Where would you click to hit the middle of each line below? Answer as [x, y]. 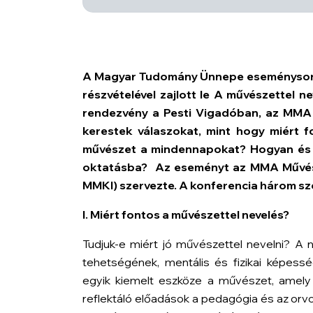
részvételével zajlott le [148, 94]
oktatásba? [117, 167]
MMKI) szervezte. [130, 185]
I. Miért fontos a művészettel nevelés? [186, 214]
